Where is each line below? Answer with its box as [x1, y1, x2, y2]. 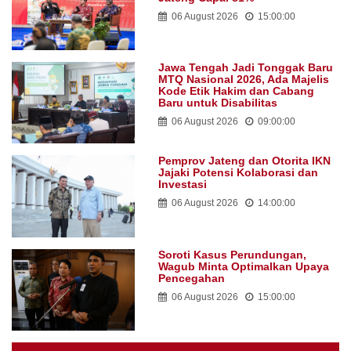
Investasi [157, 178, 207, 191]
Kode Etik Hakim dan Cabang [157, 84, 314, 97]
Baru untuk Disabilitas [157, 96, 277, 109]
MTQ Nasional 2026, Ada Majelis [157, 72, 329, 85]
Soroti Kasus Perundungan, [157, 248, 306, 261]
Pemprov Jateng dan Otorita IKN [157, 154, 331, 168]
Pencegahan [157, 271, 225, 284]
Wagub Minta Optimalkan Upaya [157, 259, 329, 273]
